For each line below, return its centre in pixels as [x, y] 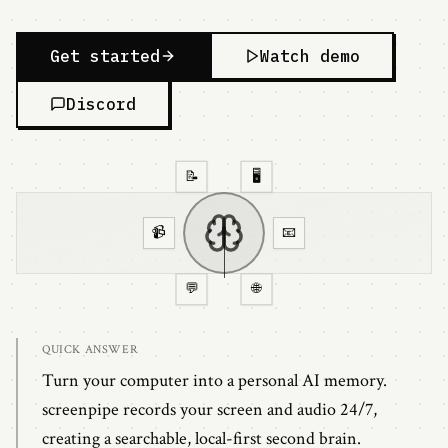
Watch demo [310, 56]
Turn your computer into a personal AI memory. [214, 380]
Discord [101, 104]
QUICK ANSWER [90, 349]
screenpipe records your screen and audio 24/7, [209, 409]
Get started [105, 56]
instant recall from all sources [292, 313]
